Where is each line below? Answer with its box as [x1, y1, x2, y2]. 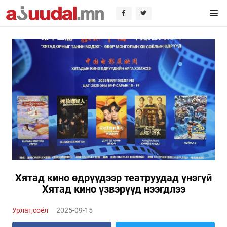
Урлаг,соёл [12, 206, 48, 214]
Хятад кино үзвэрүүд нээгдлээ [42, 183, 185, 195]
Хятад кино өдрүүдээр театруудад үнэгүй [15, 172, 212, 184]
